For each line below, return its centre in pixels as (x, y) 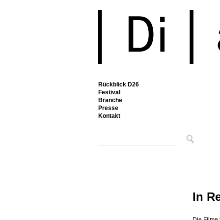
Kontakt (109, 116)
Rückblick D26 (119, 84)
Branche (110, 100)
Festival (109, 92)
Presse (108, 108)
